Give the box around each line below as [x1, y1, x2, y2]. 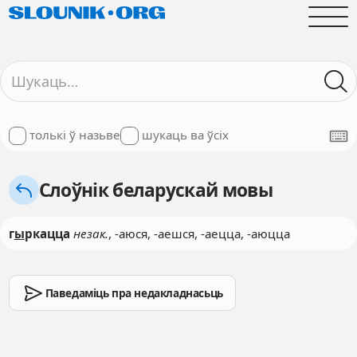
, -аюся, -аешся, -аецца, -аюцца [108, 225, 290, 241]
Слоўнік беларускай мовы [38, 178, 273, 203]
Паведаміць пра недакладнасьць [45, 285, 223, 301]
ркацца [24, 225, 70, 241]
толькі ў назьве [29, 127, 121, 143]
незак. [73, 225, 108, 241]
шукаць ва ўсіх [141, 127, 229, 143]
